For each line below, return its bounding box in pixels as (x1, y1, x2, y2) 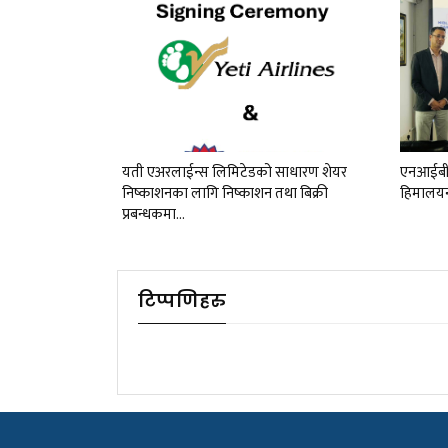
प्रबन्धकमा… (122, 202, 185, 228)
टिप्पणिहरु (138, 288, 226, 314)
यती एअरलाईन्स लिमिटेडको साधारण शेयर (122, 160, 347, 186)
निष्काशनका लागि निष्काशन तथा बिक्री (122, 181, 328, 207)
